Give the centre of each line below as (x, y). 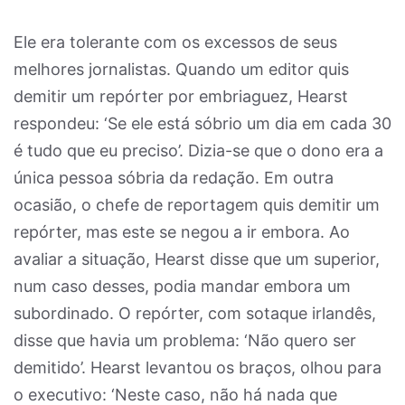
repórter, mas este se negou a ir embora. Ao (182, 232)
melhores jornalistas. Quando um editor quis (181, 69)
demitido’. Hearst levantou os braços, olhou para (198, 367)
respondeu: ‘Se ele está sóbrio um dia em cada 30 (202, 123)
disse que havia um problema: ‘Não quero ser (185, 340)
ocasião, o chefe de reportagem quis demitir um (197, 205)
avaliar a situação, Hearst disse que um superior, (197, 259)
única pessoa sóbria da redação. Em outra (174, 178)
